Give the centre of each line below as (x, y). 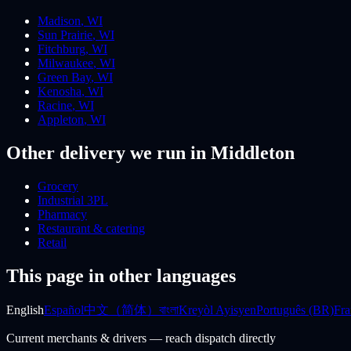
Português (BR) (295, 309)
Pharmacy (62, 214)
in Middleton (240, 152)
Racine (55, 106)
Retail (52, 242)
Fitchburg (62, 49)
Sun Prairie (65, 35)
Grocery (58, 186)
